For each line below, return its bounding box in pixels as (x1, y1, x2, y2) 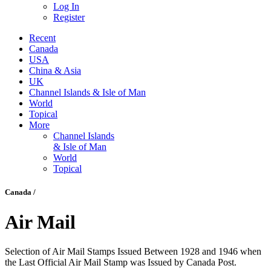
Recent (29, 33, 56, 44)
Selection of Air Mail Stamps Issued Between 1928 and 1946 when (5, 246, 261, 257)
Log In (53, 1, 79, 12)
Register (53, 12, 85, 23)
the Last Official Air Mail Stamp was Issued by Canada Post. (5, 257, 237, 268)
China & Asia (29, 65, 81, 76)
